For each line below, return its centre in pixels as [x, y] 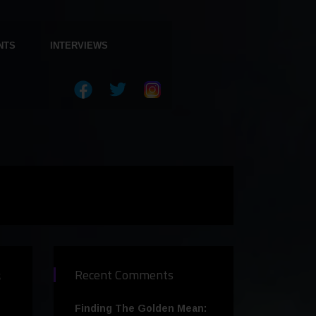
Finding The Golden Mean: [141, 309]
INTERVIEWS [79, 45]
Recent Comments [124, 275]
